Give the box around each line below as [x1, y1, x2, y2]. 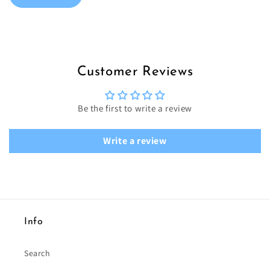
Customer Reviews [77, 64, 193, 79]
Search [24, 247, 51, 259]
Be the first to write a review [78, 102, 192, 114]
